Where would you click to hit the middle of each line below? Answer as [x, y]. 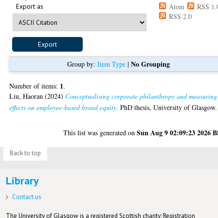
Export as [30, 6]
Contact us [27, 197]
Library [22, 180]
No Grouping [150, 64]
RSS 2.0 [180, 16]
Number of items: [35, 86]
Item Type [111, 64]
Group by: [82, 64]
